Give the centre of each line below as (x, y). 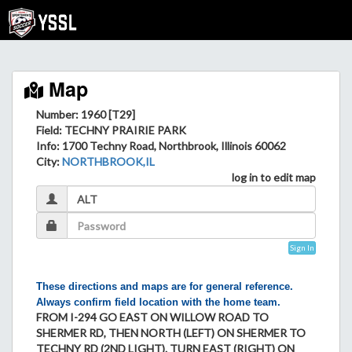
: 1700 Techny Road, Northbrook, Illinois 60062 (171, 146)
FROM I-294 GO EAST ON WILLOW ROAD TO (152, 317)
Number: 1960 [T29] (86, 114)
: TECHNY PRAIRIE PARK (123, 130)
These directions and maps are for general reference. (165, 286)
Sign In (302, 247)
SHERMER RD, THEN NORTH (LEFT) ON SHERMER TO (171, 333)
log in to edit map (274, 177)
